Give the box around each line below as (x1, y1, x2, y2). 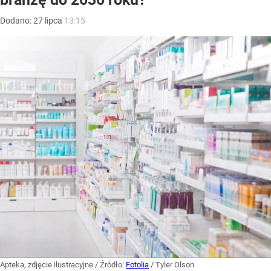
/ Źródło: (95, 260, 126, 270)
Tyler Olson (155, 260, 194, 270)
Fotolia (126, 260, 149, 270)
